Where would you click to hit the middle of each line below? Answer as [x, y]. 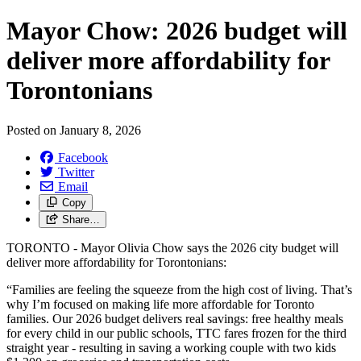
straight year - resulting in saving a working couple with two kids [171, 347]
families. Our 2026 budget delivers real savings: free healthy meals [175, 318]
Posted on [33, 130]
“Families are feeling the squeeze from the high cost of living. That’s [179, 289]
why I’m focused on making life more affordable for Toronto [160, 304]
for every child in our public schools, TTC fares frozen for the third [176, 333]
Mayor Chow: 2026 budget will [177, 31]
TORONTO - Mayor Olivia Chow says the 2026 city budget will [172, 247]
